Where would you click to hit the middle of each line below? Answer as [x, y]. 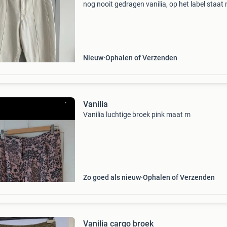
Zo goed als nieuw [112, 177]
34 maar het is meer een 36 [125, 13]
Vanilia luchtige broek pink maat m [137, 115]
